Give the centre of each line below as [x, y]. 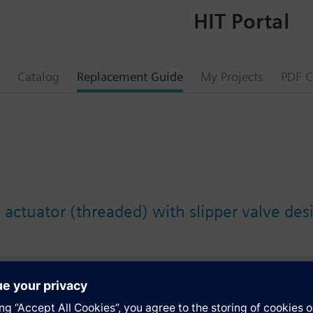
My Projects [232, 77]
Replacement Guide [130, 77]
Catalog [38, 77]
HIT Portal [241, 21]
